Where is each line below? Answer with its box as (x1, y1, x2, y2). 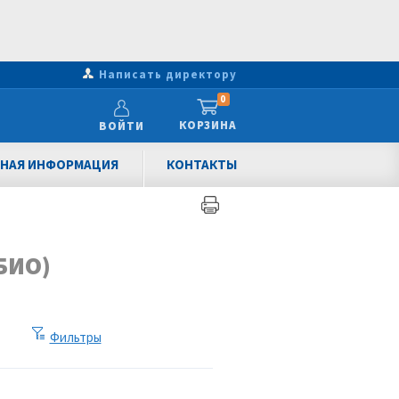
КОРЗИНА (178, 118, 237, 133)
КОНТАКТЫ (166, 156, 237, 173)
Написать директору (99, 67, 237, 82)
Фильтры (49, 329, 102, 346)
